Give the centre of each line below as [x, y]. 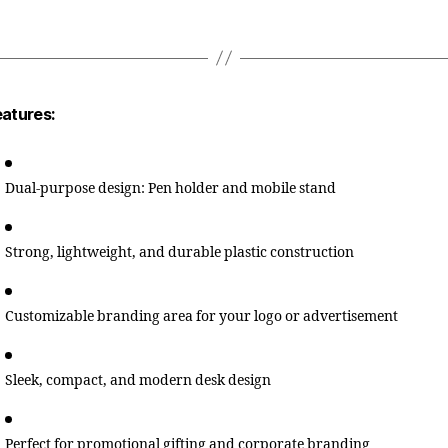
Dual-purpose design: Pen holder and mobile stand [170, 188]
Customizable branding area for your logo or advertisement [201, 316]
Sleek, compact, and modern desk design [138, 380]
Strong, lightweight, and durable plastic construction [179, 252]
